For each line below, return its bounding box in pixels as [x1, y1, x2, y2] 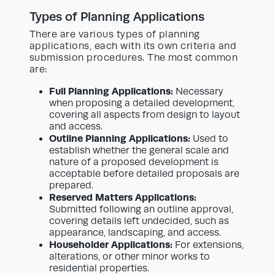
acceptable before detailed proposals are [49, 168, 239, 180]
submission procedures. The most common [29, 52, 238, 64]
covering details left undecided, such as [49, 215, 229, 227]
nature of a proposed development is [49, 157, 219, 168]
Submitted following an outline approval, [49, 204, 233, 215]
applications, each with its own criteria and [29, 41, 237, 52]
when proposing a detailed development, [49, 98, 234, 109]
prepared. [49, 180, 93, 192]
